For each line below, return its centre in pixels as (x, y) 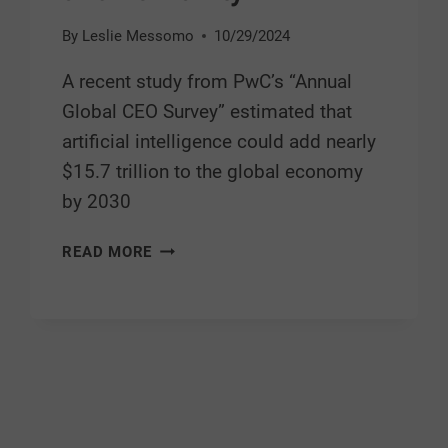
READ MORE (107, 252)
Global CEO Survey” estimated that (207, 112)
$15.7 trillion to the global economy (213, 172)
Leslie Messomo (137, 36)
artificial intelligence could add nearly (219, 142)
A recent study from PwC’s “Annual (207, 82)
